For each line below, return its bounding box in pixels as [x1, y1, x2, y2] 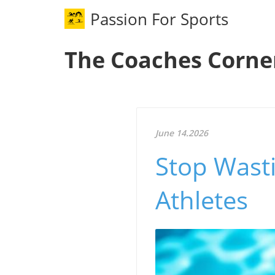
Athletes [155, 183, 248, 217]
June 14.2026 [155, 127, 208, 139]
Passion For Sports [90, 7, 229, 30]
